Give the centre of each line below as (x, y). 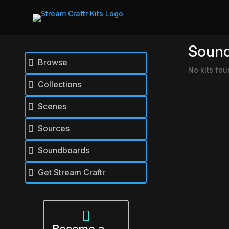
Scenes (52, 107)
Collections (59, 85)
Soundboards (63, 151)
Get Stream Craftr (71, 173)
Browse (52, 63)
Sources (53, 129)
